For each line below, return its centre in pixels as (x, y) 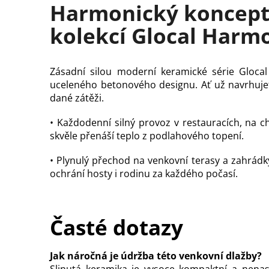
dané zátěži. (77, 98)
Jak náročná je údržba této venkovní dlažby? (156, 255)
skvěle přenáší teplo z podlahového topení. (147, 136)
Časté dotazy (116, 228)
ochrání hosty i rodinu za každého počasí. (144, 174)
